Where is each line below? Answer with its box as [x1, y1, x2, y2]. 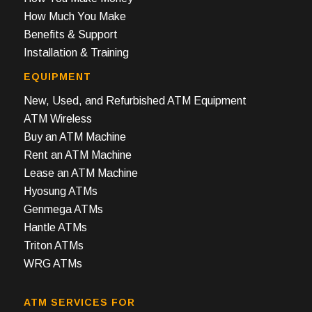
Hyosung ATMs [23, 185, 97, 198]
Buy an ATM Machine [23, 131, 126, 143]
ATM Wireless [23, 113, 92, 125]
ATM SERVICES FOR [23, 296, 135, 308]
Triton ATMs [23, 240, 84, 252]
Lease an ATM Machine [23, 167, 138, 180]
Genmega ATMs [23, 203, 103, 216]
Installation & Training [23, 46, 129, 58]
